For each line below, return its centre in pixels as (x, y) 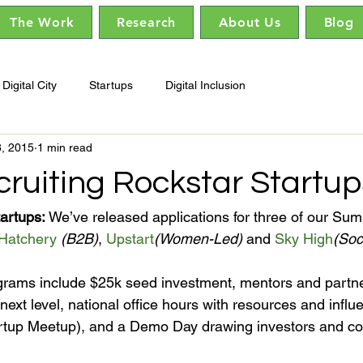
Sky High (304, 239)
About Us (250, 22)
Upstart (130, 239)
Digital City (30, 85)
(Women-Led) (198, 239)
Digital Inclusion (205, 85)
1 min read (65, 147)
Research (146, 22)
